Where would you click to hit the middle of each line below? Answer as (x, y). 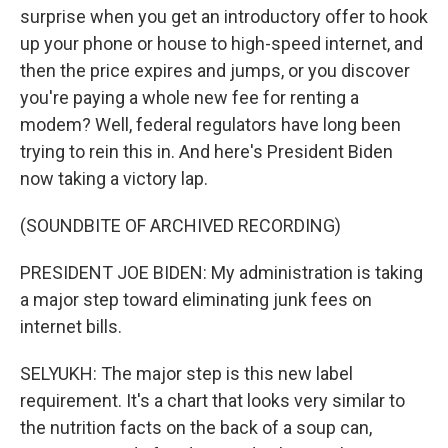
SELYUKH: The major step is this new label (186, 374)
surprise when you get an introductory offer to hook (224, 17)
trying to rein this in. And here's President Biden (206, 152)
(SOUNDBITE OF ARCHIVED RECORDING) (180, 226)
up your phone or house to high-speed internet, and (221, 44)
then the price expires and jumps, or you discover (215, 71)
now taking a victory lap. (114, 179)
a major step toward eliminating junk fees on (196, 300)
